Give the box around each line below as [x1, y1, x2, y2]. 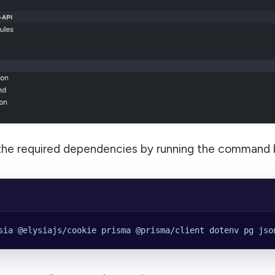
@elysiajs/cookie [13, 225, 96, 236]
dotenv [204, 225, 239, 236]
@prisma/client [131, 225, 204, 236]
